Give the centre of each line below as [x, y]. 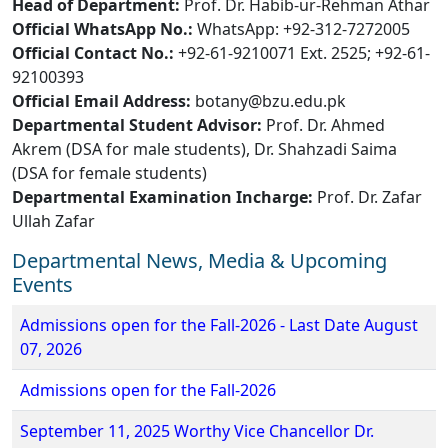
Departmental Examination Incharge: [162, 196]
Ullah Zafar [53, 220]
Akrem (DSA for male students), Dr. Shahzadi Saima [204, 148]
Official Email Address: [101, 100]
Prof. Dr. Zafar [367, 196]
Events [42, 284]
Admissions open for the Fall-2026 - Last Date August [219, 324]
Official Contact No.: [93, 52]
